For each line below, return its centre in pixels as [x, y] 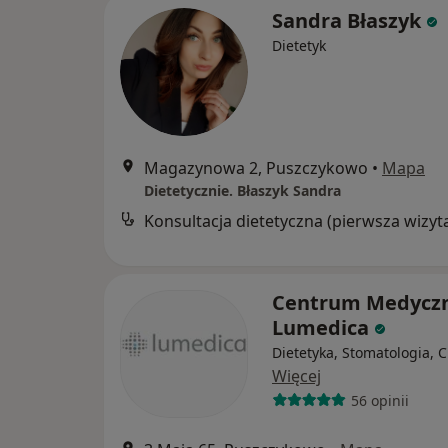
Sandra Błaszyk [346, 21]
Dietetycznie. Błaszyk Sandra [242, 191]
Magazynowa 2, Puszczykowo [256, 168]
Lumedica [323, 328]
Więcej [296, 376]
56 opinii [379, 400]
